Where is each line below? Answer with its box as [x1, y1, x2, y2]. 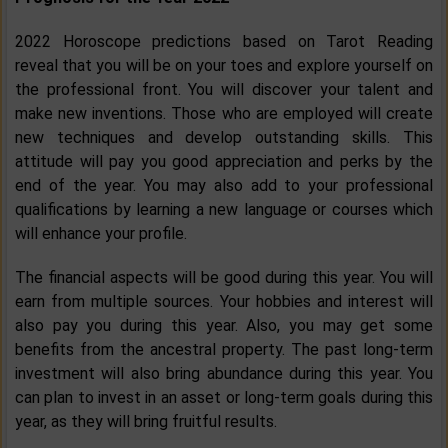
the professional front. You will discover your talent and [15, 80, 433, 100]
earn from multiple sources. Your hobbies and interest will [15, 292, 433, 312]
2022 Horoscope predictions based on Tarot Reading [15, 32, 433, 52]
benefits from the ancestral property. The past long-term [15, 340, 433, 360]
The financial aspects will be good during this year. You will [15, 268, 433, 288]
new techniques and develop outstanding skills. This [15, 128, 433, 148]
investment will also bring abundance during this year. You [15, 364, 433, 384]
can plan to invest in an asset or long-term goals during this [15, 388, 433, 408]
